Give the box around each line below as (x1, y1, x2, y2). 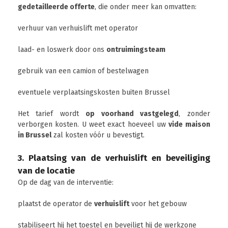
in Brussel (18, 131, 51, 139)
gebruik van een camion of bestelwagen (18, 67, 149, 75)
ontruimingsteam (106, 45, 165, 54)
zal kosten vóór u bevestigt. (51, 131, 145, 139)
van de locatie (18, 165, 75, 176)
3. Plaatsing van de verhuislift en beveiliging (18, 153, 210, 163)
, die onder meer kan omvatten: (95, 3, 196, 11)
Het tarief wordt (18, 109, 86, 118)
